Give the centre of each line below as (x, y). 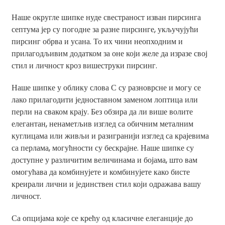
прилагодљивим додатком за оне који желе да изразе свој (109, 53)
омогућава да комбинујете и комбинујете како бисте (100, 172)
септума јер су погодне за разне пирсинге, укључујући (105, 29)
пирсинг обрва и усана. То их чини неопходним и (97, 41)
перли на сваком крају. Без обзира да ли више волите (102, 112)
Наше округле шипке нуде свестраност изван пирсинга (106, 17)
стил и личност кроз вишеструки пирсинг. (84, 66)
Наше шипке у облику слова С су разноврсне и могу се (106, 88)
